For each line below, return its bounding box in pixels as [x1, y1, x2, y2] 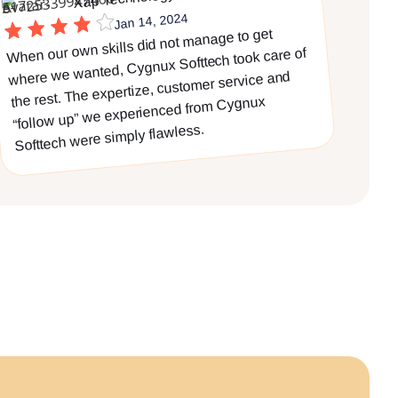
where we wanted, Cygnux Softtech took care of [7, 44, 306, 88]
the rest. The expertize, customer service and [10, 68, 291, 110]
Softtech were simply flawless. [13, 121, 204, 155]
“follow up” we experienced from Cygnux [12, 93, 266, 132]
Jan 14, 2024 [113, 10, 188, 32]
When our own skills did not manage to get [5, 26, 273, 66]
